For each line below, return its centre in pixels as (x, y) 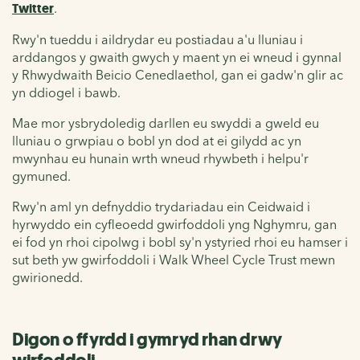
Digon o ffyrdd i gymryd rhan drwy (147, 339)
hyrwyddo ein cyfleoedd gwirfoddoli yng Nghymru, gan (174, 224)
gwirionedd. (47, 277)
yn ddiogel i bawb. (66, 92)
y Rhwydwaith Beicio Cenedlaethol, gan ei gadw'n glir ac (178, 74)
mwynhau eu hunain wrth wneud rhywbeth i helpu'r (160, 158)
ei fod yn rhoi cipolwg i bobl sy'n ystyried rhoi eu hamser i (180, 241)
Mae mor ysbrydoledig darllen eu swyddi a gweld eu (166, 123)
